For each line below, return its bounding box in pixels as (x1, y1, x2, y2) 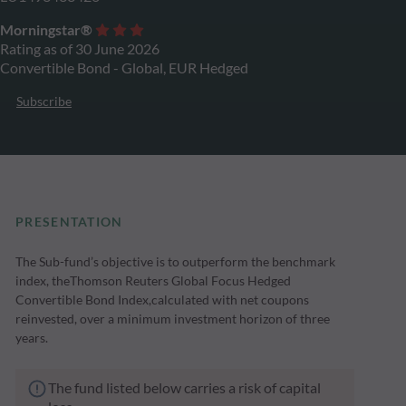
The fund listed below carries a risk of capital (48, 379, 322, 397)
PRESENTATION (15, 214, 123, 230)
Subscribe (16, 93, 72, 109)
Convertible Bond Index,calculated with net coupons (15, 292, 310, 308)
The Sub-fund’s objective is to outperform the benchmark (15, 254, 336, 270)
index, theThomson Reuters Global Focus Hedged (15, 273, 292, 289)
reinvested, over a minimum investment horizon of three (15, 311, 331, 327)
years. (15, 330, 49, 346)
